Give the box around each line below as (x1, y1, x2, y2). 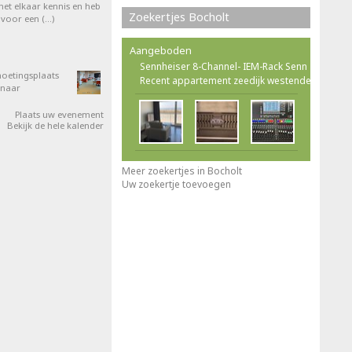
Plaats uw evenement (15, 108, 104, 120)
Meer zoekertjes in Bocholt (122, 164, 242, 178)
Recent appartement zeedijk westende (140, 74, 311, 87)
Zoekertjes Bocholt (129, 9, 229, 24)
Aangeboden (130, 43, 192, 57)
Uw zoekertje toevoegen (122, 178, 231, 191)
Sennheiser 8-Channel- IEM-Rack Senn (140, 60, 307, 73)
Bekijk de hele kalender (7, 119, 104, 131)
